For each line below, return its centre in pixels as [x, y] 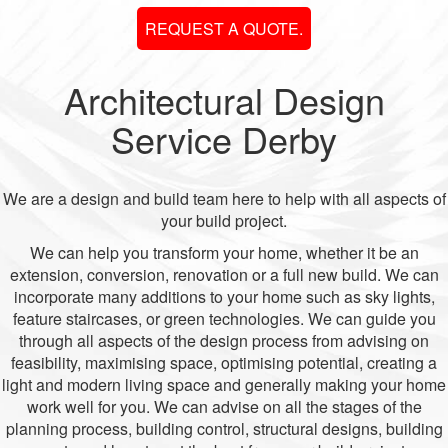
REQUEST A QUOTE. [224, 28]
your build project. [224, 220]
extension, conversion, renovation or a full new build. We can [224, 274]
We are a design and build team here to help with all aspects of [224, 198]
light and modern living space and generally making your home [224, 384]
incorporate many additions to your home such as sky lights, [224, 296]
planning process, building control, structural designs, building [224, 428]
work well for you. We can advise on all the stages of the [224, 406]
